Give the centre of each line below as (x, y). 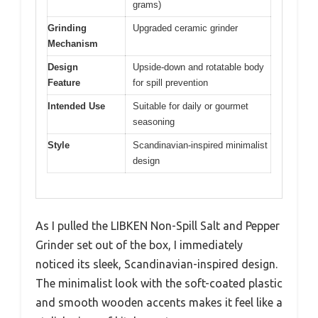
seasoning (154, 122)
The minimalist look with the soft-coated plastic (159, 283)
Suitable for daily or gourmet (191, 106)
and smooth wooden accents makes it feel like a (159, 302)
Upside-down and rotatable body (198, 67)
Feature (64, 83)
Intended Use (76, 106)
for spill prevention (170, 83)
